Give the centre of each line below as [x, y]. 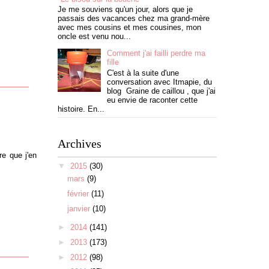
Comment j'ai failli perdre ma [156, 53]
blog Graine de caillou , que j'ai [162, 91]
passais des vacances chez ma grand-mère [134, 19]
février [78, 194]
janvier [78, 208]
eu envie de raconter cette [153, 100]
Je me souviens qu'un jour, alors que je [125, 10]
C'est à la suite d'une [143, 73]
